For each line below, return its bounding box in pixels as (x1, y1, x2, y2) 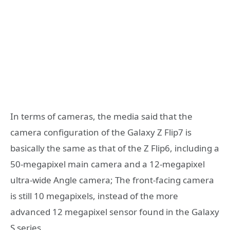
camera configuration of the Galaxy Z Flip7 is (10, 126, 191, 138)
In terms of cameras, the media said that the (10, 110, 193, 122)
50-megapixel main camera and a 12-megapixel (10, 158, 205, 170)
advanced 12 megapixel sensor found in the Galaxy (10, 205, 219, 218)
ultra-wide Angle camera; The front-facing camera (10, 174, 214, 186)
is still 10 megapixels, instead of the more (10, 189, 178, 202)
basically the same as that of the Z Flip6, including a (10, 142, 219, 154)
